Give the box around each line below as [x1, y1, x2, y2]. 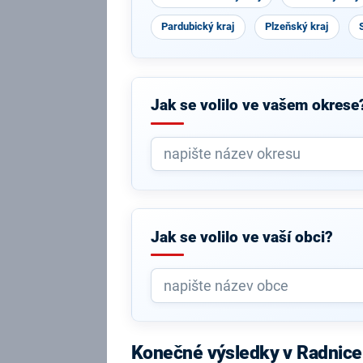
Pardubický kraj [161, 20, 235, 32]
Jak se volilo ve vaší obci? [150, 228, 333, 246]
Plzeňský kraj [265, 20, 329, 32]
